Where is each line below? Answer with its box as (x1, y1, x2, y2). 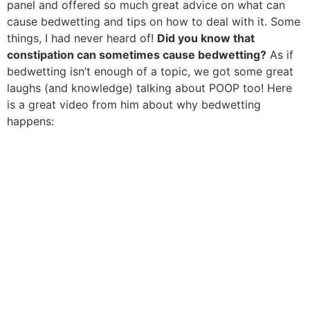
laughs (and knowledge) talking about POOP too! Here (7, 81, 292, 95)
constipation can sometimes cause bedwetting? (7, 48, 266, 62)
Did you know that (157, 31, 255, 46)
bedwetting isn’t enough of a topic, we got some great (7, 64, 293, 79)
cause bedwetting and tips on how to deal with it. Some (7, 15, 300, 29)
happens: (7, 114, 54, 129)
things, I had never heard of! (7, 31, 157, 46)
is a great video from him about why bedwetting (7, 98, 261, 112)
